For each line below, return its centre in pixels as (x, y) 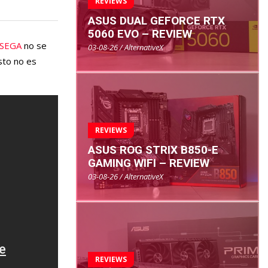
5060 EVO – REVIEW (140, 34)
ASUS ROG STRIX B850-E (153, 150)
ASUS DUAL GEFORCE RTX (156, 21)
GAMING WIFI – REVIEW (149, 163)
